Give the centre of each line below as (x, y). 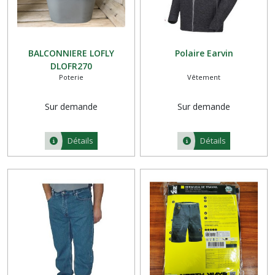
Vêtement (204, 77)
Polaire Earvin (204, 53)
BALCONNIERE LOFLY (71, 53)
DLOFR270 (71, 66)
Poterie (71, 77)
